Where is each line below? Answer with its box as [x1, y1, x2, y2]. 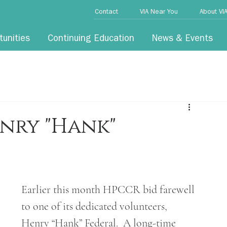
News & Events [152, 35, 213, 44]
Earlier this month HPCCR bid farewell [21, 183, 197, 196]
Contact [95, 9, 118, 16]
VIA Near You [140, 9, 178, 16]
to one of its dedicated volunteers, [21, 200, 170, 213]
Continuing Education [48, 35, 134, 44]
